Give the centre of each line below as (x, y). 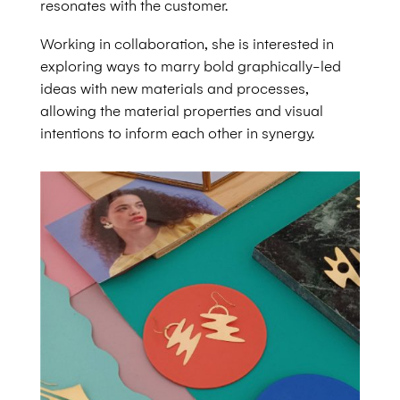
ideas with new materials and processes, (174, 89)
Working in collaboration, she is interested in (187, 45)
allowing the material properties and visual (181, 112)
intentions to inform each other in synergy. (177, 134)
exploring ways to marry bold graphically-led (190, 67)
